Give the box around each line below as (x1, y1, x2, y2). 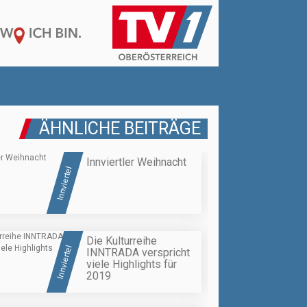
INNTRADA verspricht (86, 245, 190, 259)
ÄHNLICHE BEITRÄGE (39, 119, 201, 139)
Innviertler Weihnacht (86, 156, 186, 169)
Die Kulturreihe (86, 234, 157, 247)
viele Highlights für (86, 257, 177, 271)
